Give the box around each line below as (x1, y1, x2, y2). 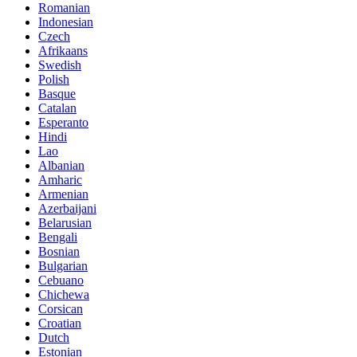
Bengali (38, 229, 77, 244)
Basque (38, 86, 76, 100)
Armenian (38, 186, 88, 201)
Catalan (38, 100, 76, 115)
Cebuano (38, 273, 84, 287)
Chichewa (38, 287, 89, 301)
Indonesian (38, 14, 93, 29)
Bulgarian (38, 258, 88, 273)
